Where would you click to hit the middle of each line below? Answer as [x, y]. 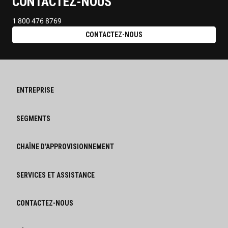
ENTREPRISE [35, 90]
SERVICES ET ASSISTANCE [55, 175]
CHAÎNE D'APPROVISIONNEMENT [65, 147]
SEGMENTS [33, 118]
